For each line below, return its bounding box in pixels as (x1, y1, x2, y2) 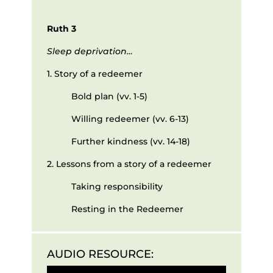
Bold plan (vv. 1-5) (71, 90, 147, 102)
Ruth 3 (46, 23, 76, 34)
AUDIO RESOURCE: (46, 247, 154, 261)
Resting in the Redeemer (71, 203, 183, 214)
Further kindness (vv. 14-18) (71, 135, 190, 147)
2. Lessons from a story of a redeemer (46, 158, 211, 169)
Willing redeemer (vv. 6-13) (71, 113, 189, 124)
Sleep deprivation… (46, 45, 133, 57)
